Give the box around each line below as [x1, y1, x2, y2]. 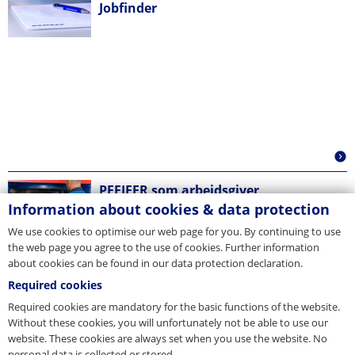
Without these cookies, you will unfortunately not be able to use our [8, 315, 328, 330]
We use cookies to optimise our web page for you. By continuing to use [8, 224, 341, 239]
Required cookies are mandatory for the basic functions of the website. [8, 300, 340, 314]
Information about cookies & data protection [8, 200, 330, 219]
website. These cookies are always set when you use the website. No [8, 331, 327, 345]
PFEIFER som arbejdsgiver [99, 181, 259, 199]
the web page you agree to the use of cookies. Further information [8, 240, 319, 254]
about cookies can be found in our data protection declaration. [8, 256, 303, 270]
